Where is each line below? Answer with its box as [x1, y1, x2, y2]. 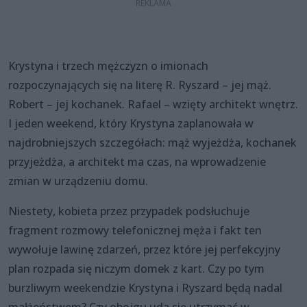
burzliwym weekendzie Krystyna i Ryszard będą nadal [8, 280, 282, 295]
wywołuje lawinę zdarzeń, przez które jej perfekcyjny [8, 241, 280, 257]
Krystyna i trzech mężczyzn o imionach [8, 58, 208, 73]
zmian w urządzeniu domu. [8, 173, 148, 188]
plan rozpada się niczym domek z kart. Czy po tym [8, 260, 265, 276]
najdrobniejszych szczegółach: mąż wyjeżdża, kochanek [8, 134, 297, 150]
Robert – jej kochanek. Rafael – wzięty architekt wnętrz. [8, 96, 298, 112]
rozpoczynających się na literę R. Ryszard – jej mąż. [8, 77, 271, 93]
